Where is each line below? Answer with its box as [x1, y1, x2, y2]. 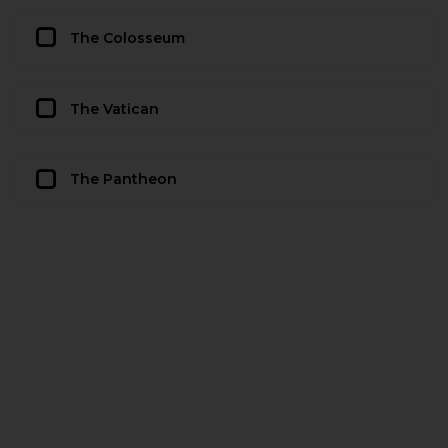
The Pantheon [70, 170, 177, 189]
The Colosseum [70, 28, 185, 47]
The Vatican [70, 99, 159, 118]
